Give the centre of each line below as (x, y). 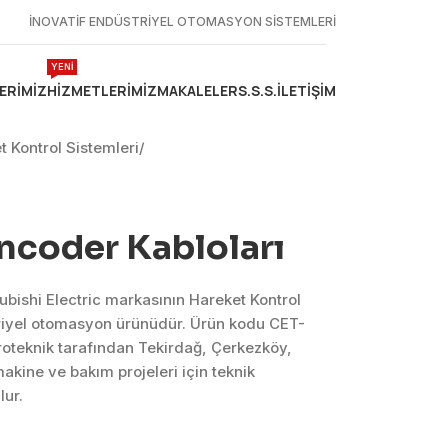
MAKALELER (197, 90)
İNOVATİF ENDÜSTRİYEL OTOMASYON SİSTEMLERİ (182, 21)
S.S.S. (257, 90)
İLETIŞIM (306, 90)
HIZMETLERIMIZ (102, 90)
